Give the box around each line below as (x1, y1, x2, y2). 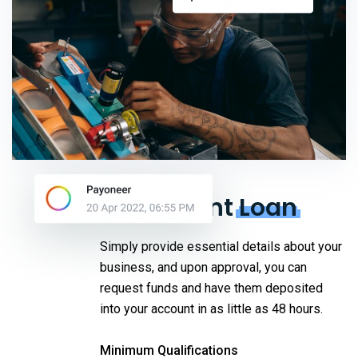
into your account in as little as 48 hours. (100, 300, 323, 316)
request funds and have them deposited (100, 280, 323, 296)
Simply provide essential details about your (100, 238, 342, 254)
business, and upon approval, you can (100, 259, 307, 275)
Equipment (100, 190, 239, 225)
